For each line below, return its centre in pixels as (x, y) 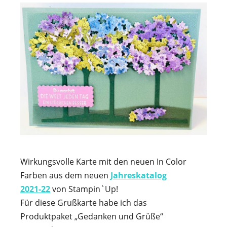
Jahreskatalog (139, 175)
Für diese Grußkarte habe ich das (84, 202)
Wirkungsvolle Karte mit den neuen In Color (103, 161)
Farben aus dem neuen (65, 175)
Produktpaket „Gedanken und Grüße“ (92, 216)
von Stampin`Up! (84, 189)
